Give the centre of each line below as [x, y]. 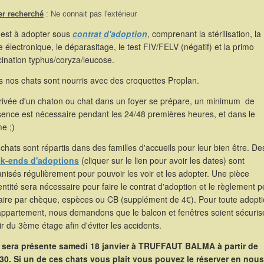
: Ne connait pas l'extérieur [90, 14]
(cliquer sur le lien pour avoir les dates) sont [162, 161]
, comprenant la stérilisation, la [204, 34]
